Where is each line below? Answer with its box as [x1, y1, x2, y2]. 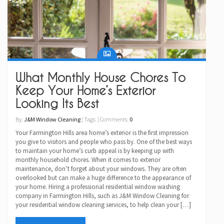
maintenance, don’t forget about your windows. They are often [15, 164, 186, 173]
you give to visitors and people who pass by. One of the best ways [15, 137, 192, 146]
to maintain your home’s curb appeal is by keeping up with [15, 146, 174, 155]
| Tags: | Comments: [80, 115, 129, 123]
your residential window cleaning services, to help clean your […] [15, 200, 191, 209]
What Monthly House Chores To [15, 70, 185, 85]
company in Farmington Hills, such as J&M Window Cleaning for [15, 191, 189, 200]
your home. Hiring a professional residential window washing [15, 182, 180, 191]
